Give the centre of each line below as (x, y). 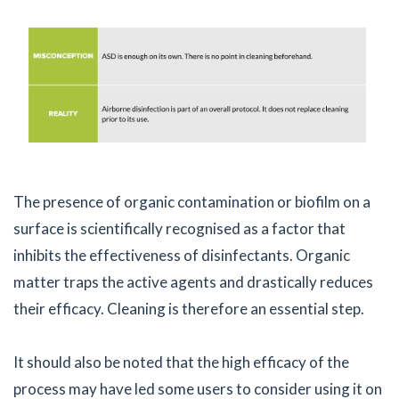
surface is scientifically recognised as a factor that (179, 228)
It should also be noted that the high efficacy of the (181, 362)
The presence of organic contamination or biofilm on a (192, 201)
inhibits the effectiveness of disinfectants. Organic (182, 255)
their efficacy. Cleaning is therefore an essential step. (189, 308)
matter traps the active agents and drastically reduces (193, 281)
